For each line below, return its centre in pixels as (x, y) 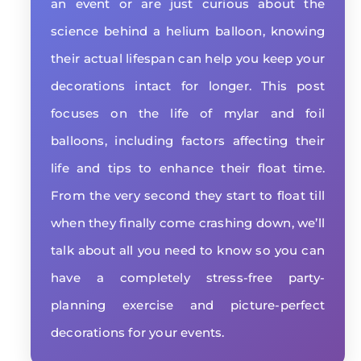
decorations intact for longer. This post (188, 86)
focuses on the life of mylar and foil (188, 113)
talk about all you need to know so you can (188, 250)
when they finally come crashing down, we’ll (188, 223)
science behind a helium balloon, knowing (188, 31)
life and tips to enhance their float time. (188, 168)
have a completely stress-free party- (188, 278)
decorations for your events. (138, 332)
